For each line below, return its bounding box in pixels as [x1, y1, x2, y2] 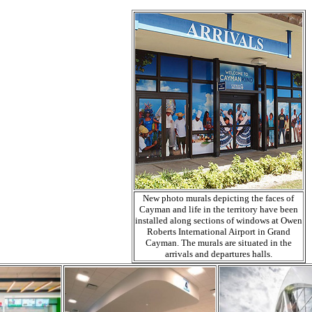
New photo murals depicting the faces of [143, 193, 294, 203]
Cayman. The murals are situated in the [145, 237, 292, 248]
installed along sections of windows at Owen [134, 215, 302, 226]
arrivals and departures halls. [164, 249, 272, 259]
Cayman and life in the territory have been [139, 204, 298, 214]
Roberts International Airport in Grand [146, 226, 290, 237]
